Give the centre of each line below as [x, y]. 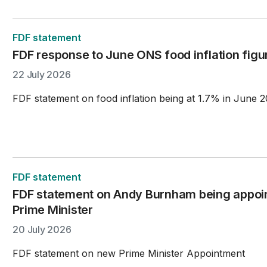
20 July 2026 [42, 229]
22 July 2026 [42, 74]
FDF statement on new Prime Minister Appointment [129, 253]
